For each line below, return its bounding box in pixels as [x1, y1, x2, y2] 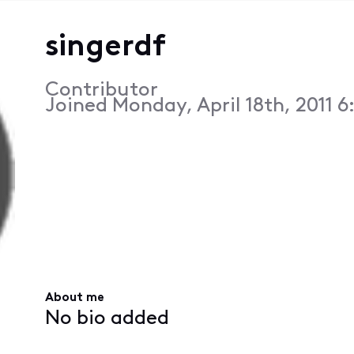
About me [44, 292, 104, 305]
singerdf [44, 32, 166, 63]
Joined [44, 96, 112, 116]
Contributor [44, 80, 158, 100]
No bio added [44, 308, 169, 329]
